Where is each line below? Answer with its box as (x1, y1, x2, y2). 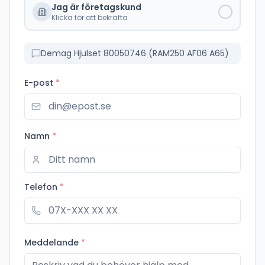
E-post (24, 76, 53, 89)
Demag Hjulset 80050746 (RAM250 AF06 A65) (41, 47, 229, 59)
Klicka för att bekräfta (51, 12, 128, 22)
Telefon (24, 180, 57, 193)
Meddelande (24, 236, 79, 248)
